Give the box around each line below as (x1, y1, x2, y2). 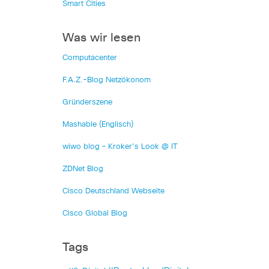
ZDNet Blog (62, 165, 103, 174)
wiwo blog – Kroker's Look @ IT (62, 143, 178, 151)
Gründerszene (62, 98, 112, 107)
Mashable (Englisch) (62, 121, 133, 129)
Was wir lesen (62, 32, 141, 44)
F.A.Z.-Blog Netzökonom (62, 76, 151, 85)
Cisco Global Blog (62, 210, 127, 218)
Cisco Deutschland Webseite (62, 187, 165, 196)
